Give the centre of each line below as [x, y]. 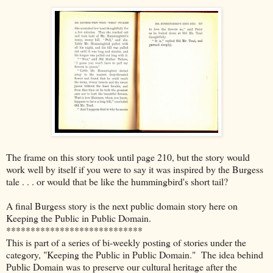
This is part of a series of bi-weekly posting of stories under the [126, 242]
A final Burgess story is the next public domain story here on [122, 205]
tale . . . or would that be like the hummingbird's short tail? [117, 181]
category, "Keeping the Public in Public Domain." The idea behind [135, 254]
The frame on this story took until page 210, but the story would [128, 157]
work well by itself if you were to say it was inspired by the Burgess [135, 169]
